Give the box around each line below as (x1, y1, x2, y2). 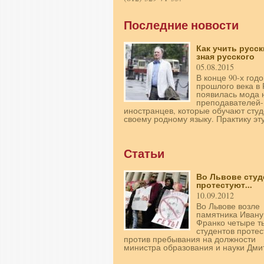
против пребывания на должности (124, 233, 256, 245)
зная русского (196, 50, 255, 63)
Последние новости (124, 16, 239, 34)
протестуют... (196, 179, 252, 192)
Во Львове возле (196, 200, 260, 212)
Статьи (124, 145, 164, 163)
